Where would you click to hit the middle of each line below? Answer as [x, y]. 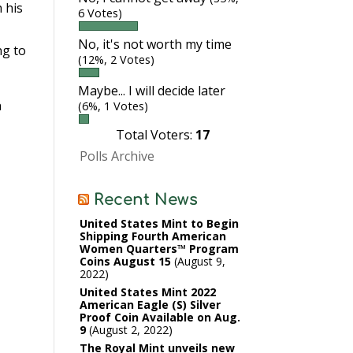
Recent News [145, 200]
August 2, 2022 [130, 330]
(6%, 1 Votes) [113, 106]
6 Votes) [100, 13]
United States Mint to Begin [159, 223]
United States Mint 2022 [147, 292]
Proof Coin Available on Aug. [160, 317]
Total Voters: [155, 135]
